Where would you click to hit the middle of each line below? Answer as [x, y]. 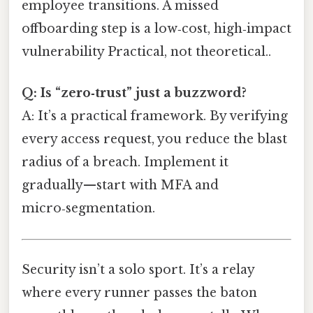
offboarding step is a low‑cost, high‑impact [156, 29]
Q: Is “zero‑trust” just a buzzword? [134, 93]
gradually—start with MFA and [120, 185]
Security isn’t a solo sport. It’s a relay [138, 269]
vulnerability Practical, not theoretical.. [146, 52]
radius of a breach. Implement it [125, 162]
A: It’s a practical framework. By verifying [155, 116]
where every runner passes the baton [139, 292]
